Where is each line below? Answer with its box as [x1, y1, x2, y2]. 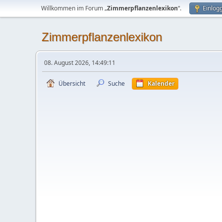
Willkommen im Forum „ [41, 4, 107, 12]
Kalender [148, 79, 174, 88]
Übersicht [58, 79, 85, 88]
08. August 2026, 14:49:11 [44, 58, 115, 67]
